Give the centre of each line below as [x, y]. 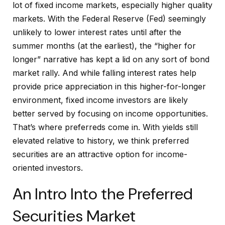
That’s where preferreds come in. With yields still [105, 127]
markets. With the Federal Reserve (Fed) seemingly [109, 18]
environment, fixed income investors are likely [100, 100]
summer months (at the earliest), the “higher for [104, 45]
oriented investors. [48, 167]
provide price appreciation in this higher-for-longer [109, 86]
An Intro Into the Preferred [103, 194]
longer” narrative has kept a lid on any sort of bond [111, 59]
